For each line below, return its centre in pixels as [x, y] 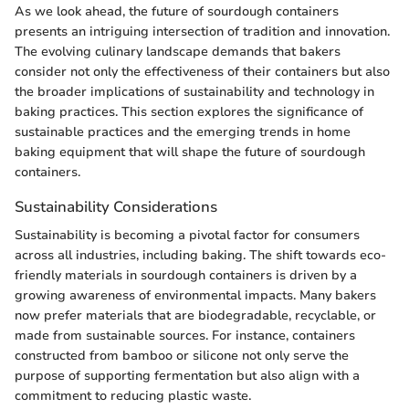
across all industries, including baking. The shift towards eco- [200, 256]
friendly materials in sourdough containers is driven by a [186, 276]
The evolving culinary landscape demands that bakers [178, 51]
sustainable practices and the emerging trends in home [183, 131]
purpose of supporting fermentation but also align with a [187, 376]
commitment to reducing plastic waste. [133, 396]
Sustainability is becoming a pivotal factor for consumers [187, 236]
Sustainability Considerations [116, 206]
